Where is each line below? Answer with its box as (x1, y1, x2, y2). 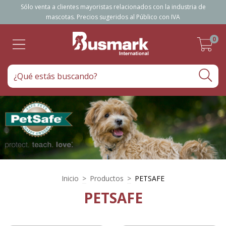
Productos (90, 174, 124, 183)
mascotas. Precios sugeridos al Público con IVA (46, 13, 180, 21)
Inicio (62, 174, 79, 183)
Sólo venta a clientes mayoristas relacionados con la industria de (20, 3, 206, 11)
